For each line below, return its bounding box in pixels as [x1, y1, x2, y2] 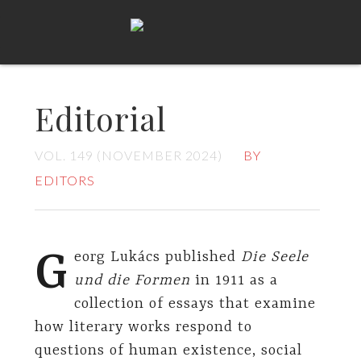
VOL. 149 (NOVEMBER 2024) [34, 147, 222, 163]
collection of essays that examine [74, 296, 317, 313]
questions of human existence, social [34, 342, 302, 359]
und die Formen [74, 272, 191, 289]
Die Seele [241, 249, 309, 266]
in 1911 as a [190, 272, 279, 289]
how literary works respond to [34, 319, 252, 336]
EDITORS [34, 172, 95, 188]
